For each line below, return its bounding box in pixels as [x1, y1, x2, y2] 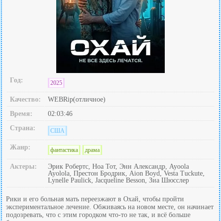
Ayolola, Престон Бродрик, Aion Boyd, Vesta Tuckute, [48, 170, 205, 178]
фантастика [50, 147, 78, 154]
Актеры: [10, 163, 37, 171]
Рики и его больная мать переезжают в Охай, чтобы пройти [6, 195, 184, 203]
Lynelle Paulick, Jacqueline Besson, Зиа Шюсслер [48, 177, 189, 184]
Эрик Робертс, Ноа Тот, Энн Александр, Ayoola [48, 163, 189, 171]
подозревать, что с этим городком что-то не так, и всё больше [6, 211, 190, 219]
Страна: [10, 124, 36, 132]
